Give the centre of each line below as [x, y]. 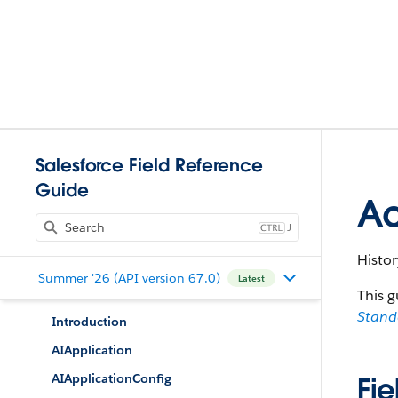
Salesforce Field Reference [149, 165]
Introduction [89, 322]
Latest [251, 278]
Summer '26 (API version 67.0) [129, 278]
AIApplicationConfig [111, 378]
